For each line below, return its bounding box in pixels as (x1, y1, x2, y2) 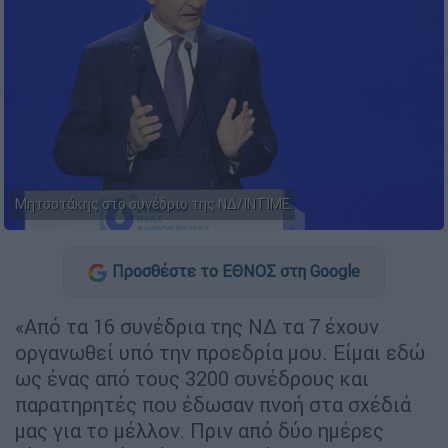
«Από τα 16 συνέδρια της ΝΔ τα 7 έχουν (15, 313, 379, 339)
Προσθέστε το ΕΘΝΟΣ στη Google (112, 261, 360, 282)
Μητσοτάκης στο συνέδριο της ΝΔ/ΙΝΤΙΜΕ (15, 195, 290, 214)
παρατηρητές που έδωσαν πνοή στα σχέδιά (15, 391, 411, 417)
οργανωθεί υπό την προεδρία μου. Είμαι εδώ (15, 339, 425, 365)
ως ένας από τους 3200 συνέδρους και (15, 365, 369, 391)
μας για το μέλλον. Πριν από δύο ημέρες (15, 417, 384, 443)
